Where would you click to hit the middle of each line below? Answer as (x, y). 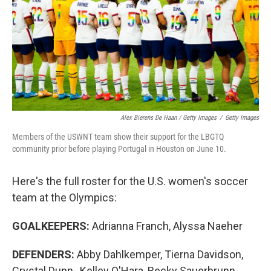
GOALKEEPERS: (51, 226)
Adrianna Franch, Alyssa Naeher (166, 226)
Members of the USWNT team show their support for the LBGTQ (118, 137)
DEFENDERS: (44, 254)
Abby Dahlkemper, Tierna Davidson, (160, 254)
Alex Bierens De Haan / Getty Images (168, 118)
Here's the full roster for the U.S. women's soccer (130, 181)
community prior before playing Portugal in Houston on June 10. (119, 149)
